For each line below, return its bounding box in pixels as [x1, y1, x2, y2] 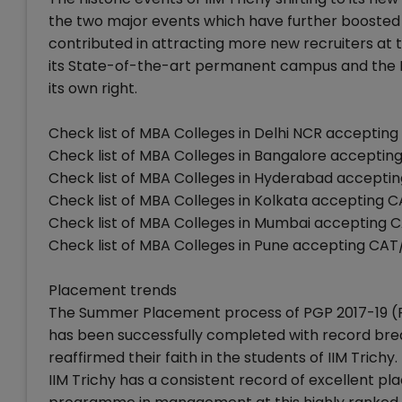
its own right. [48, 78, 137, 99]
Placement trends [48, 280, 177, 301]
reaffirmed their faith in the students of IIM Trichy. [48, 347, 398, 368]
